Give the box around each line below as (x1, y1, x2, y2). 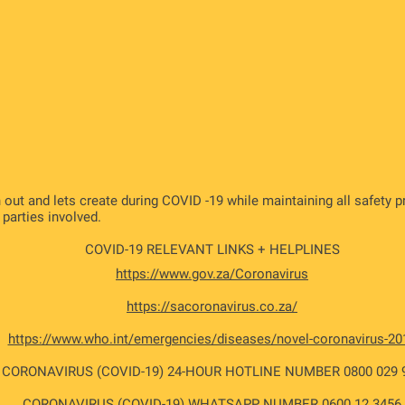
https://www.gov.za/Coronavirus (116, 266, 308, 282)
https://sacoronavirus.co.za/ (127, 298, 297, 315)
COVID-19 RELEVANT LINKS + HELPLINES (84, 241, 340, 258)
